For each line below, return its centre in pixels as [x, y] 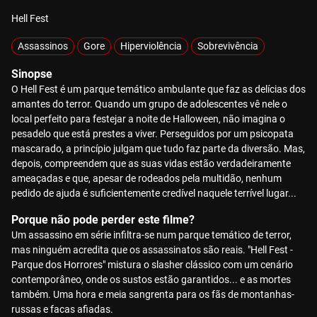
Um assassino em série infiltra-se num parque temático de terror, [151, 235]
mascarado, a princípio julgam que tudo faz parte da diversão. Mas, [158, 149]
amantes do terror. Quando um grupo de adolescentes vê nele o [149, 104]
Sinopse [32, 74]
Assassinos [43, 46]
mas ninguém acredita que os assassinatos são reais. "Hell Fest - [152, 250]
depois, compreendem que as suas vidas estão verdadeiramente [151, 163]
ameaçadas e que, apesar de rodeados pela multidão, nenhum [146, 178]
